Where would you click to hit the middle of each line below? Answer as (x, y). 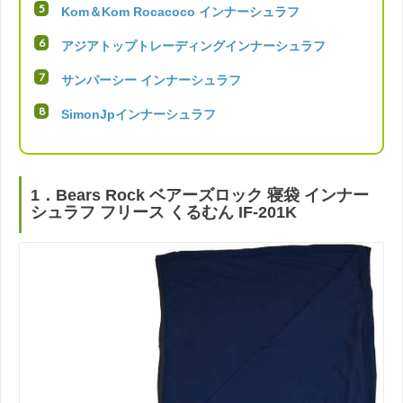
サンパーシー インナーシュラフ (151, 80)
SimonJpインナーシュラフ (139, 114)
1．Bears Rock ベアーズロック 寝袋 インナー (200, 196)
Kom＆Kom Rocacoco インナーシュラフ (180, 11)
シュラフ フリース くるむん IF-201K (164, 213)
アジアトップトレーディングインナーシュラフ (193, 45)
